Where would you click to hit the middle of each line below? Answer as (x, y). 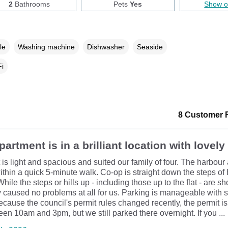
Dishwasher (106, 47)
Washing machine (46, 47)
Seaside (150, 47)
